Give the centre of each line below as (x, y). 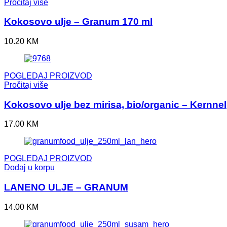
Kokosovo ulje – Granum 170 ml (78, 22)
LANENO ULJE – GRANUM (66, 187)
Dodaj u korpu (29, 168)
